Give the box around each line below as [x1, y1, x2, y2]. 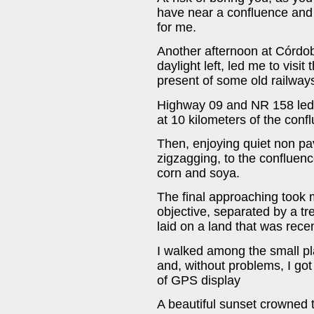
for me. [157, 20, 196, 34]
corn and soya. [157, 165, 240, 180]
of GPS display [157, 273, 240, 287]
